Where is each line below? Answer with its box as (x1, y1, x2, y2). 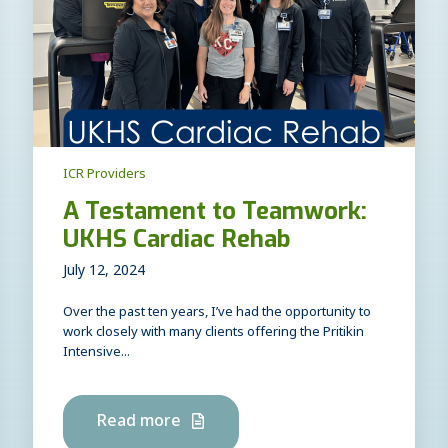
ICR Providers (63, 162, 147, 190)
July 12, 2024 (63, 258, 146, 288)
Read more (96, 407, 186, 441)
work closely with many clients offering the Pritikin (63, 320, 365, 348)
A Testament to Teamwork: (63, 194, 368, 227)
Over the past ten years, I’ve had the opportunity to (63, 300, 372, 328)
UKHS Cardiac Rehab (63, 222, 292, 255)
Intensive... (63, 340, 131, 368)
